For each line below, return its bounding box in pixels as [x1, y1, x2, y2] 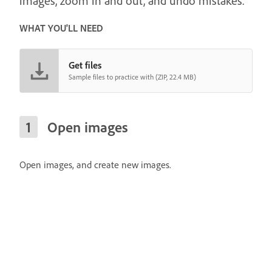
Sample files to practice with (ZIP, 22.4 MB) [69, 72, 196, 81]
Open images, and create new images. [19, 158, 171, 171]
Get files [69, 58, 101, 71]
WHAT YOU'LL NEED [19, 21, 103, 34]
